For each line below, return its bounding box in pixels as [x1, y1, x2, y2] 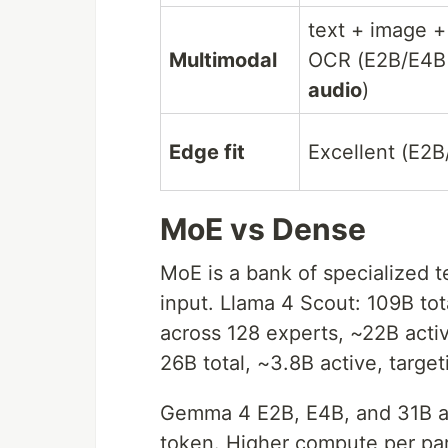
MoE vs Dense [160, 211, 366, 248]
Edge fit [169, 140, 245, 165]
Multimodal [169, 48, 277, 73]
